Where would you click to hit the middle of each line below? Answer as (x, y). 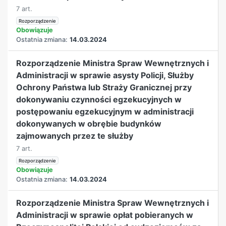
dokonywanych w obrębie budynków (89, 123)
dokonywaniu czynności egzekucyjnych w (99, 99)
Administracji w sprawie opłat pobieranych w (105, 215)
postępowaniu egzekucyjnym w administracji (105, 111)
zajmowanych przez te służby (75, 135)
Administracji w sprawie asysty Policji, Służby (105, 75)
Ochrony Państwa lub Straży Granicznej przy (104, 87)
